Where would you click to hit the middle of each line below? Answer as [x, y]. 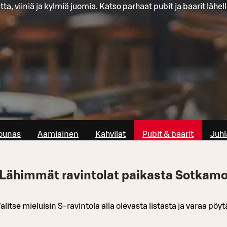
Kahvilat [110, 134]
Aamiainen [58, 134]
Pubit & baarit [168, 134]
